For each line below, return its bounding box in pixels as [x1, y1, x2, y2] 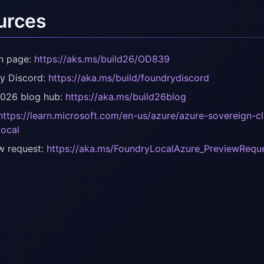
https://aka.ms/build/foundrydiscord [48, 72, 209, 84]
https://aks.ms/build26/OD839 [34, 53, 170, 65]
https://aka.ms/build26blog [65, 91, 186, 103]
